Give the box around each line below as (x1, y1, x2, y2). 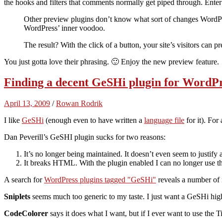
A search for (4, 175, 44, 184)
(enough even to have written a (44, 116, 144, 125)
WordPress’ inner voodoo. (24, 23, 105, 32)
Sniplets (4, 192, 30, 201)
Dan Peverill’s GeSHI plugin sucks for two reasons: (4, 133, 166, 142)
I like (4, 116, 22, 125)
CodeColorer (4, 209, 48, 218)
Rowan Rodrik (56, 99, 103, 108)
